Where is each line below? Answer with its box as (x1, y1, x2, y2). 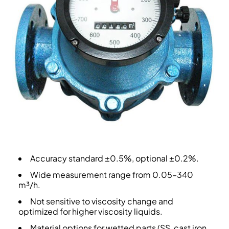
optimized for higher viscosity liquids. (18, 206, 163, 217)
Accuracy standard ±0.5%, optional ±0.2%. (30, 153, 199, 164)
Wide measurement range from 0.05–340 (30, 169, 193, 180)
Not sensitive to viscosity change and (30, 196, 173, 207)
